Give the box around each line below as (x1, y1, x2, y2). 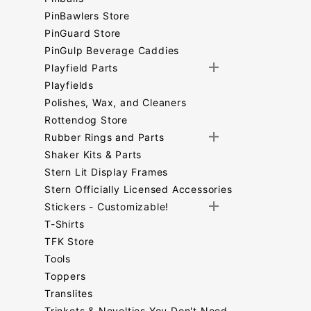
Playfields (44, 79, 94, 91)
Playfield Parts (44, 62, 118, 74)
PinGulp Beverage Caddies (44, 44, 180, 56)
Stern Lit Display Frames (44, 166, 169, 178)
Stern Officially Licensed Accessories (44, 183, 233, 195)
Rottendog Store (44, 114, 128, 126)
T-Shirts (44, 218, 85, 230)
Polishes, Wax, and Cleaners (44, 96, 187, 108)
